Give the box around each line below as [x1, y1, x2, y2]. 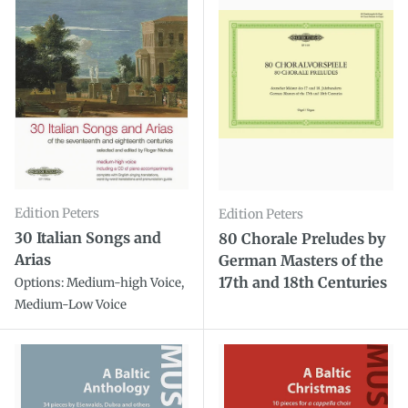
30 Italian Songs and [15, 229, 161, 247]
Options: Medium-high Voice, [15, 275, 184, 291]
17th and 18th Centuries [219, 273, 387, 292]
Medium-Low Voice [15, 297, 127, 312]
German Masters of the [219, 251, 383, 270]
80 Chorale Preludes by [219, 229, 385, 249]
